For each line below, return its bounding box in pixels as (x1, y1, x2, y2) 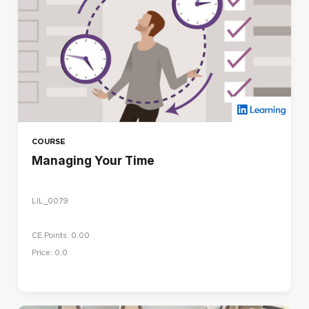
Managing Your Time (32, 153, 154, 168)
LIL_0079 (32, 196, 68, 206)
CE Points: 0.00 (32, 231, 90, 241)
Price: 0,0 (32, 248, 68, 258)
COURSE (32, 137, 66, 147)
